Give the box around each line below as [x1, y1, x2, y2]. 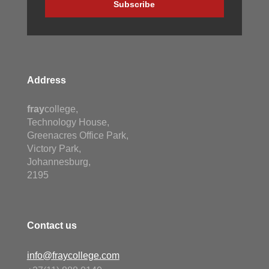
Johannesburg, [26, 156, 91, 167]
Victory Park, [26, 143, 81, 154]
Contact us [26, 220, 77, 231]
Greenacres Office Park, [26, 130, 128, 141]
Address [26, 74, 66, 85]
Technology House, [26, 116, 109, 127]
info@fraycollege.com [26, 250, 119, 261]
